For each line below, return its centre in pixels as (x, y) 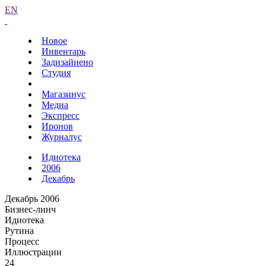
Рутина (19, 231)
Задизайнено (67, 62)
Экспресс (61, 115)
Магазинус (64, 94)
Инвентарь (64, 51)
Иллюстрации (33, 252)
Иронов (57, 126)
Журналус (62, 137)
